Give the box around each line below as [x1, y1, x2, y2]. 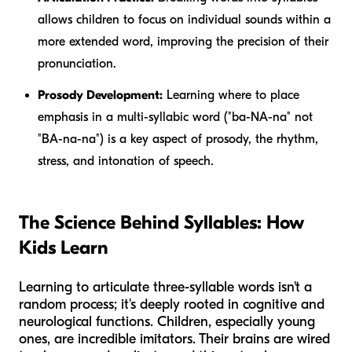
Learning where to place [163, 87, 299, 102]
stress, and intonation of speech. [38, 153, 214, 168]
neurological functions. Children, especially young [19, 313, 315, 330]
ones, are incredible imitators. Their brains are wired [19, 330, 330, 347]
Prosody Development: [38, 87, 163, 102]
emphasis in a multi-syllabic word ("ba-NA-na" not [38, 109, 313, 124]
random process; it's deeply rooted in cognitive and [19, 295, 324, 313]
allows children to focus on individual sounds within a [38, 12, 331, 27]
